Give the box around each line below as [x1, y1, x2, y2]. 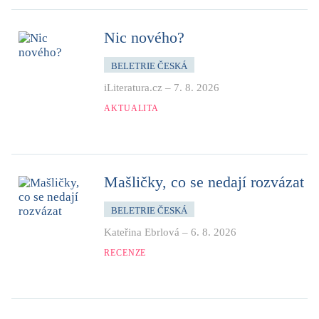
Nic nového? [104, 28, 184, 46]
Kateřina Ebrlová [104, 226, 179, 238]
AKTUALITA [104, 103, 159, 113]
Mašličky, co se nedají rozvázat [104, 172, 304, 191]
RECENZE [104, 247, 147, 258]
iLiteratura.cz [104, 81, 162, 93]
